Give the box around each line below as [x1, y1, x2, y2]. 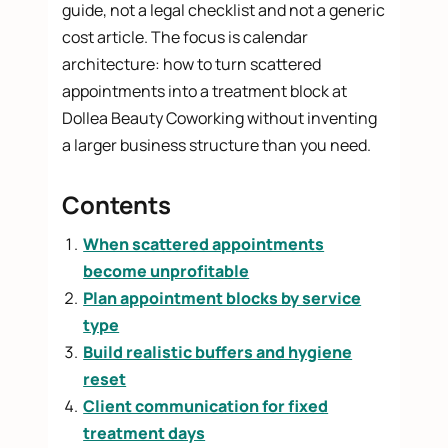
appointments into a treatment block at [62, 80, 348, 103]
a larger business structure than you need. [62, 134, 372, 157]
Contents [62, 188, 172, 222]
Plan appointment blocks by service [83, 287, 362, 310]
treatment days [83, 422, 206, 445]
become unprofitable [83, 260, 250, 283]
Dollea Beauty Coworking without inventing [62, 107, 378, 130]
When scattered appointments [83, 233, 325, 256]
